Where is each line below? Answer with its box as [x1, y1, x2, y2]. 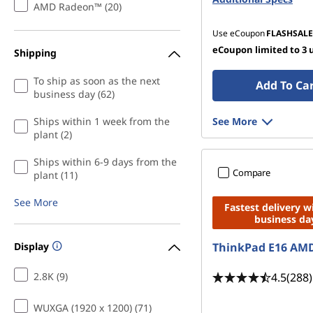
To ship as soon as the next [34, 74, 160, 87]
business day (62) [34, 87, 115, 101]
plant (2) [34, 128, 72, 141]
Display [14, 239, 49, 253]
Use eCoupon [212, 27, 265, 39]
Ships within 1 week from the [34, 115, 170, 128]
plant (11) [34, 168, 78, 182]
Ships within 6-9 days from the [34, 155, 177, 168]
